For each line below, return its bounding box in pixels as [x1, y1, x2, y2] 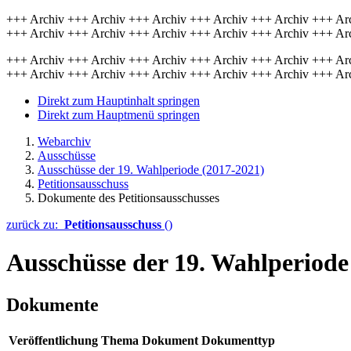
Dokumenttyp [201, 333, 275, 347]
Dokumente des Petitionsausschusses [38, 191, 219, 204]
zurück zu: [6, 218, 64, 231]
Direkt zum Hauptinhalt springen [38, 94, 200, 107]
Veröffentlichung [9, 333, 98, 347]
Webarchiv [38, 135, 91, 148]
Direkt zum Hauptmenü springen [38, 108, 200, 121]
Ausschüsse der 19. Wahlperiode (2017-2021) [38, 163, 264, 176]
